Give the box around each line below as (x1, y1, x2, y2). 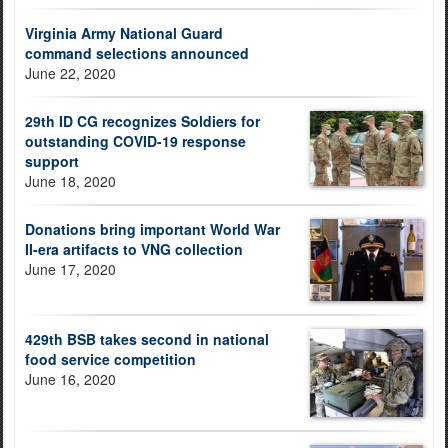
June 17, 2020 (25, 258, 116, 279)
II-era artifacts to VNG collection (25, 238, 243, 259)
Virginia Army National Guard (25, 22, 223, 43)
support (25, 150, 79, 171)
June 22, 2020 (25, 62, 116, 83)
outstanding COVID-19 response (25, 130, 246, 151)
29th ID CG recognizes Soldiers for (25, 110, 260, 131)
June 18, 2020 (25, 170, 116, 191)
